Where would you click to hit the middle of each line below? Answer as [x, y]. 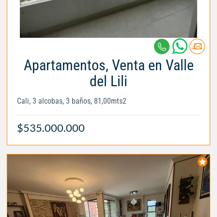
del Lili [108, 81]
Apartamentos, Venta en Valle [108, 65]
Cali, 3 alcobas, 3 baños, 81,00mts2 [72, 101]
